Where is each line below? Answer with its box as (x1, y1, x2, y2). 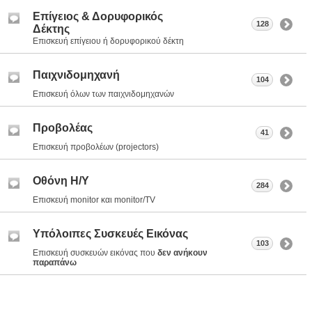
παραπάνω (33, 258, 77, 268)
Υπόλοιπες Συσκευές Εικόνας (33, 228, 188, 240)
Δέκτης (33, 23, 70, 36)
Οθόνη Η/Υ (33, 175, 89, 187)
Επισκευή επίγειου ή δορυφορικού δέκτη (33, 36, 184, 47)
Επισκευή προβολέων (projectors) (33, 142, 159, 153)
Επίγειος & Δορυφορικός (33, 10, 163, 23)
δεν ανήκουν (157, 248, 208, 258)
